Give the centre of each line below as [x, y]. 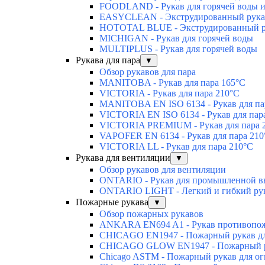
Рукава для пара [108, 60]
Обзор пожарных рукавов [151, 214]
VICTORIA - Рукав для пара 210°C [169, 93]
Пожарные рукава [112, 202]
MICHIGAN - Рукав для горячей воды [176, 38]
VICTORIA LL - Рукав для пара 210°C [176, 146]
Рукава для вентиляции [123, 157]
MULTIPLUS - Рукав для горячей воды [178, 49]
